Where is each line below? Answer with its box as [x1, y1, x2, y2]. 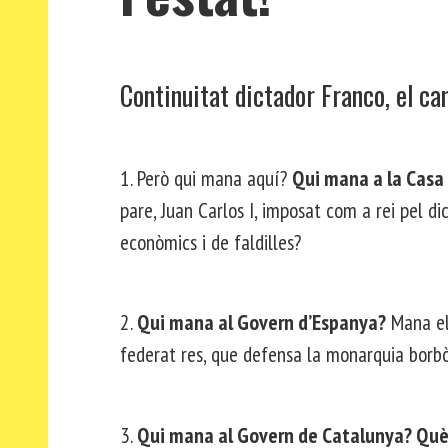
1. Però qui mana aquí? [120, 163, 292, 192]
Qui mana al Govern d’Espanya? [137, 308, 386, 337]
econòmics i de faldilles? [120, 227, 301, 256]
